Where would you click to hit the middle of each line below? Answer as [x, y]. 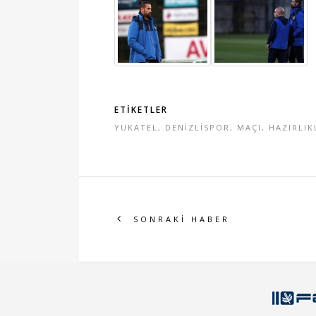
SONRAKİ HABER [182, 219]
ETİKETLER [141, 110]
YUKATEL [136, 127]
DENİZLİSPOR [197, 127]
